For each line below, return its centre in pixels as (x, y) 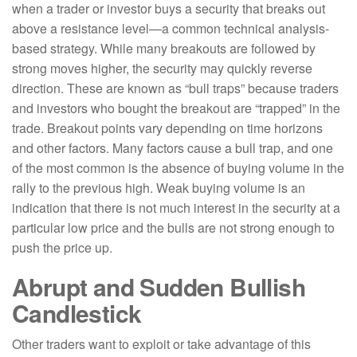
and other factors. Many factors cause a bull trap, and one (173, 148)
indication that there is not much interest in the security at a (176, 208)
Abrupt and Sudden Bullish (159, 286)
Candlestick (77, 313)
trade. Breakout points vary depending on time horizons (167, 128)
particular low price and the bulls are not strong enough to (173, 228)
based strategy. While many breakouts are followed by (164, 48)
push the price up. (62, 247)
